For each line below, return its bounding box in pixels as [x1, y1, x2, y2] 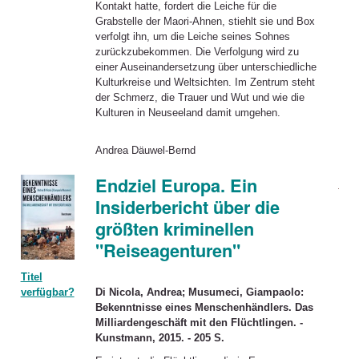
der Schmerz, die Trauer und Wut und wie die [95, 91, 305, 103]
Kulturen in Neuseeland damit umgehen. [95, 106, 280, 119]
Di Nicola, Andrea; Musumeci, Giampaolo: [95, 285, 304, 298]
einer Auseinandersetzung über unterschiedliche [95, 60, 317, 73]
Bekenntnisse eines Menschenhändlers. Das [95, 301, 313, 313]
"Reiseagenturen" [95, 238, 240, 264]
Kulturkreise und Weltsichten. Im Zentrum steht [95, 75, 315, 88]
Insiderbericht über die [95, 195, 280, 220]
